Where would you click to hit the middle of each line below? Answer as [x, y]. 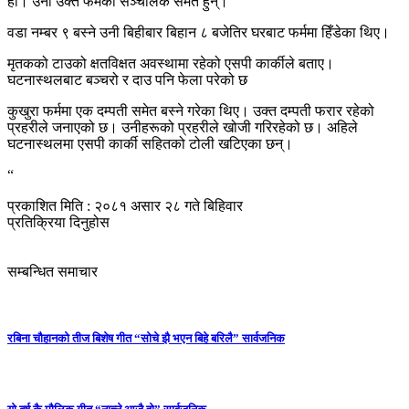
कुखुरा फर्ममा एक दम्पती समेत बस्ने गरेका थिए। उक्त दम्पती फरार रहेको [191, 110]
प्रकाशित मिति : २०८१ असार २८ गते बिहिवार [125, 205]
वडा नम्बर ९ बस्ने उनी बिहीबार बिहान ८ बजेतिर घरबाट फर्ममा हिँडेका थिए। [199, 32]
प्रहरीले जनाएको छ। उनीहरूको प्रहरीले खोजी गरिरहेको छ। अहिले [183, 127]
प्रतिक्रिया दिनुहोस [58, 222]
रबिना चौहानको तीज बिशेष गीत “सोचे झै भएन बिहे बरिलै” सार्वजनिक [146, 338]
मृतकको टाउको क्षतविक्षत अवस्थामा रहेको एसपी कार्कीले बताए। [171, 63]
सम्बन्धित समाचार [52, 271]
